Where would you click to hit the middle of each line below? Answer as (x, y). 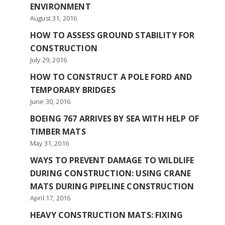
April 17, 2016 (50, 198)
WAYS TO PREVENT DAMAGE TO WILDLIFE (112, 160)
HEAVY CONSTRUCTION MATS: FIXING (106, 215)
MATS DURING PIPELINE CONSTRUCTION (112, 186)
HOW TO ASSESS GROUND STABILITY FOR (113, 35)
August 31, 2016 (54, 18)
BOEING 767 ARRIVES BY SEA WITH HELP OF (115, 119)
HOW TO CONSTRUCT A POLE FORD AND (111, 77)
